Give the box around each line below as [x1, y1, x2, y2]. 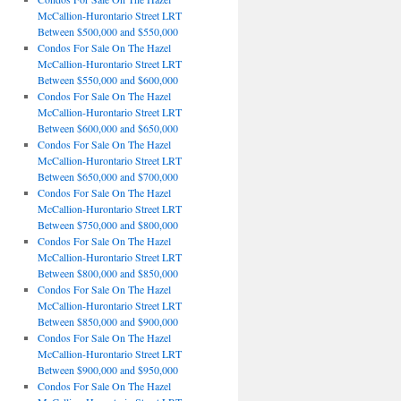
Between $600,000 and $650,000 [37, 121, 178, 135]
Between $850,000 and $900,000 [37, 314, 178, 328]
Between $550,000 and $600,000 [37, 73, 178, 87]
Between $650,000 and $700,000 [37, 169, 178, 183]
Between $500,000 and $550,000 [37, 24, 178, 38]
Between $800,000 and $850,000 [37, 266, 178, 280]
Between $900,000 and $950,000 [37, 363, 178, 377]
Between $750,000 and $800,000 [37, 218, 178, 232]
